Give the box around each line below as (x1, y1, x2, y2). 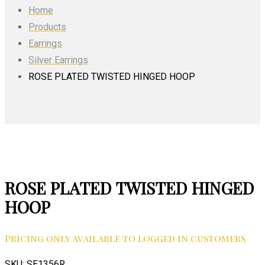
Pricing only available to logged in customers (5, 231, 245, 244)
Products (28, 21, 66, 33)
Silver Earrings (28, 54, 88, 66)
